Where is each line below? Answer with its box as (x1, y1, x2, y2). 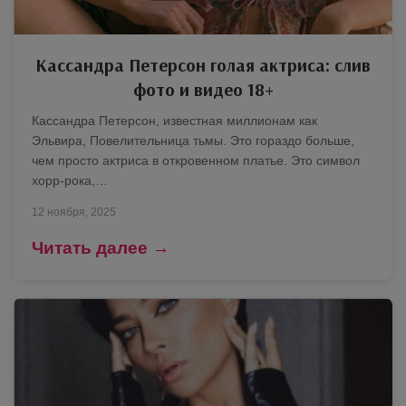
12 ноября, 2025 (32, 206, 116, 218)
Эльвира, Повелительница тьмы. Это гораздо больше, (32, 133, 354, 148)
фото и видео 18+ (132, 78, 274, 101)
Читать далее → (32, 238, 169, 257)
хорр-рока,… (32, 173, 108, 188)
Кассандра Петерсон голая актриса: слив (35, 53, 371, 76)
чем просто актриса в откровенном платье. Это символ (32, 153, 360, 168)
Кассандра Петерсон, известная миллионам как (32, 113, 317, 128)
